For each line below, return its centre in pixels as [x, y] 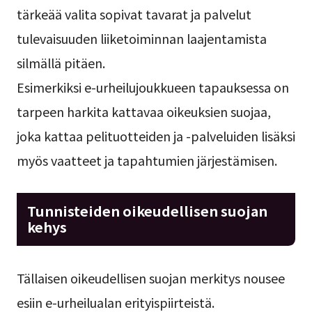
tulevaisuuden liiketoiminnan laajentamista [141, 38]
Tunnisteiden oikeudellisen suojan [147, 210]
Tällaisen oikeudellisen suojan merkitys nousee [150, 278]
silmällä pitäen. [61, 62]
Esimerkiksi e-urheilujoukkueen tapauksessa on [153, 87]
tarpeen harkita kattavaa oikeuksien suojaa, [143, 111]
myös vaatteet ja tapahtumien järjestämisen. [147, 160]
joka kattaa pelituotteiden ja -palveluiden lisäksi [156, 135]
